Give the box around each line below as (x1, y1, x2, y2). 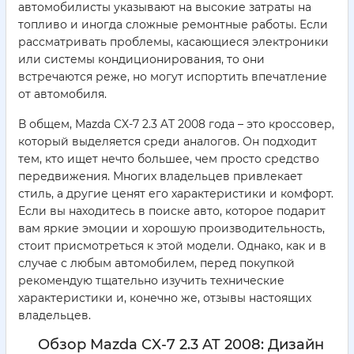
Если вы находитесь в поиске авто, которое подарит (18, 204, 326, 219)
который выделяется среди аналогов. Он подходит (18, 134, 317, 149)
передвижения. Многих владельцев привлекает (18, 169, 303, 184)
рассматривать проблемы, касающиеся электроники (18, 35, 329, 50)
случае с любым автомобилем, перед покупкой (18, 256, 295, 271)
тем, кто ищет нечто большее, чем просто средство (18, 152, 319, 167)
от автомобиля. (18, 87, 107, 102)
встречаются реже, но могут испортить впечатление (18, 70, 327, 85)
